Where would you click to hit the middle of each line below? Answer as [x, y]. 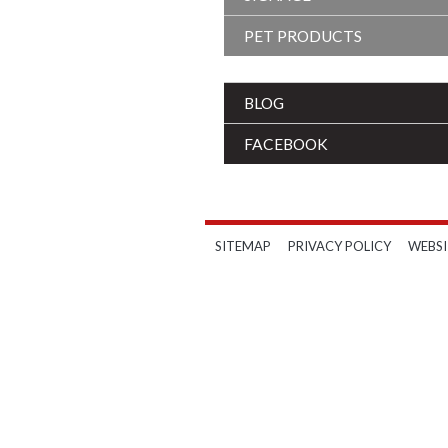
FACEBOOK [286, 143]
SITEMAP [243, 246]
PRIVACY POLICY [340, 246]
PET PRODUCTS [303, 36]
